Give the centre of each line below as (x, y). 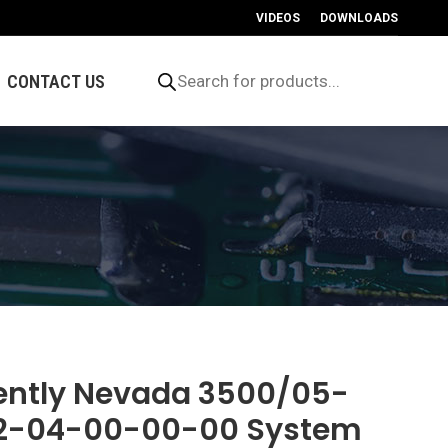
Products (161, 60)
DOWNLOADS (359, 18)
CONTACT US (56, 81)
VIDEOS (278, 18)
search (153, 76)
